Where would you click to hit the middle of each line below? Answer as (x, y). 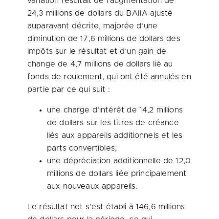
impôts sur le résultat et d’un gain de (97, 51)
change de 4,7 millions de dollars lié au (100, 64)
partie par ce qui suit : (69, 89)
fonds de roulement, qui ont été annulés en (109, 77)
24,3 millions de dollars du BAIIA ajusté (100, 13)
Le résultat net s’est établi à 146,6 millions (106, 207)
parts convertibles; (82, 148)
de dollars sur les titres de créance (113, 123)
